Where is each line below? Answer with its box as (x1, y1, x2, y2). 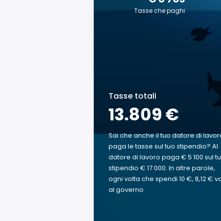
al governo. (109, 185, 145, 194)
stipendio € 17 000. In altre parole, (109, 163, 215, 173)
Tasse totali (109, 90, 156, 102)
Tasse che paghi (134, 6, 185, 15)
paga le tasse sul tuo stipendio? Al (109, 142, 218, 151)
